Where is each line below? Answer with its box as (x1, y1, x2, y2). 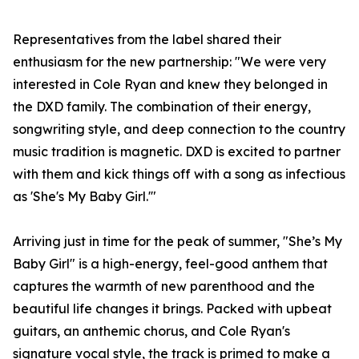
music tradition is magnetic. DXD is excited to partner (13, 143, 341, 160)
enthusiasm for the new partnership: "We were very (13, 54, 326, 71)
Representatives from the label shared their (13, 31, 281, 48)
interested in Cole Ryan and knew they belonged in (13, 76, 328, 93)
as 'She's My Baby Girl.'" (13, 188, 156, 205)
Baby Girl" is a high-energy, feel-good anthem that (13, 256, 328, 272)
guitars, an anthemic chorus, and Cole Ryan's (13, 323, 290, 340)
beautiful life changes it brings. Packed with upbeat (13, 301, 332, 317)
